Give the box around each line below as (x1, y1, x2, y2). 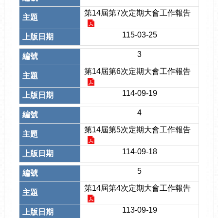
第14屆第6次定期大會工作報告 (84, 67, 191, 75)
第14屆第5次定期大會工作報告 (84, 126, 191, 134)
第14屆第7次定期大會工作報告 (84, 9, 191, 17)
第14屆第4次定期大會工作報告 (84, 184, 191, 192)
